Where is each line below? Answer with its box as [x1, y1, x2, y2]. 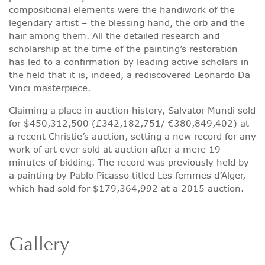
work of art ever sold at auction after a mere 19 [9, 143, 221, 156]
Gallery [9, 234, 69, 256]
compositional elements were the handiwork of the [9, 3, 235, 16]
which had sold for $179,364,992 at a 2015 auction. [9, 182, 244, 195]
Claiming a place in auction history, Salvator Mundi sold [9, 104, 256, 117]
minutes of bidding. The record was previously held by [9, 156, 249, 169]
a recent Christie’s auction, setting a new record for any [9, 130, 256, 143]
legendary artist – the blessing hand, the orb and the [9, 16, 245, 29]
